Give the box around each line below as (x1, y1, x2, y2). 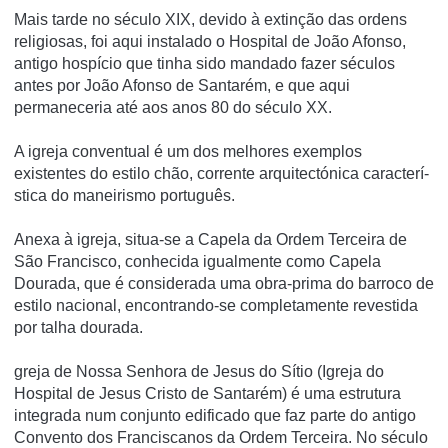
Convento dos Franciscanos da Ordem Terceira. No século (14, 428, 428, 446)
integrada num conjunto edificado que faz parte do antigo (14, 406, 416, 424)
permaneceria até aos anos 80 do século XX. (14, 98, 332, 116)
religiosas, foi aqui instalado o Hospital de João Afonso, (14, 32, 406, 50)
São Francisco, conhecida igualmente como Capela (14, 252, 381, 270)
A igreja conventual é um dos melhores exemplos (14, 142, 362, 160)
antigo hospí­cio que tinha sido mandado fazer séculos (14, 54, 395, 72)
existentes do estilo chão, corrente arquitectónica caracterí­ (14, 164, 429, 182)
